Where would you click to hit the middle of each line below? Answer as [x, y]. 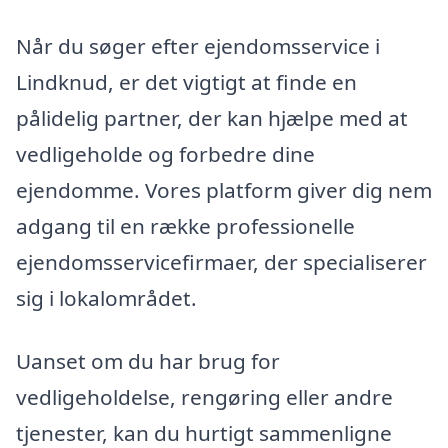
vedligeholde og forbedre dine [165, 153]
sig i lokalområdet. [106, 297]
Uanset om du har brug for [148, 361]
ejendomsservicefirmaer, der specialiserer [221, 261]
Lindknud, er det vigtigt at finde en [186, 81]
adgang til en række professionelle [185, 225]
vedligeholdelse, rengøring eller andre [204, 397]
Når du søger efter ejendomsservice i [198, 45]
